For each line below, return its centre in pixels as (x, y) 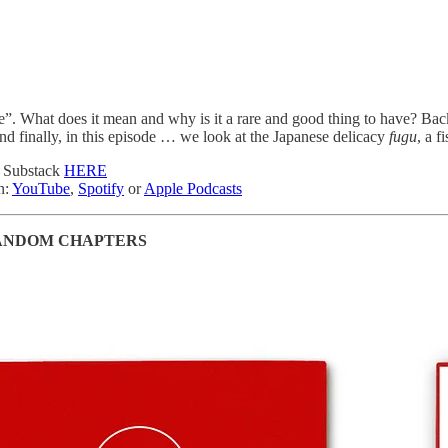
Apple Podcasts (193, 188)
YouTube (41, 188)
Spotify (101, 188)
